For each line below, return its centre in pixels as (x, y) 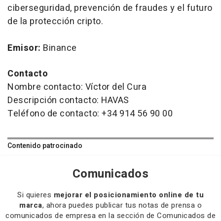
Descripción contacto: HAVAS (68, 100)
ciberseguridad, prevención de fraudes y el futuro (110, 8)
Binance (60, 48)
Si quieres (36, 195)
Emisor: (25, 48)
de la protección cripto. (55, 21)
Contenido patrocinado (45, 146)
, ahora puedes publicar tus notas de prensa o (122, 205)
